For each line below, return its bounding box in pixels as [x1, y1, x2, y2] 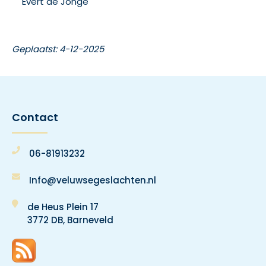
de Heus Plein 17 [27, 200, 99, 213]
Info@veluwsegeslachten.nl [29, 173, 156, 186]
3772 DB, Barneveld [27, 213, 113, 226]
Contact [12, 109, 58, 125]
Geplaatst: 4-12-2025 [12, 42, 104, 55]
